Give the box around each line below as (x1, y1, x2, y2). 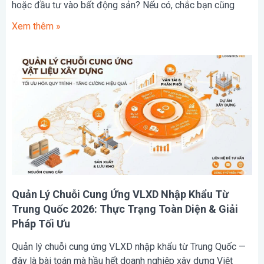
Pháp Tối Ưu (12, 217, 70, 230)
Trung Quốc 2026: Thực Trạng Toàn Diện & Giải (12, 202, 238, 215)
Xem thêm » (12, 20, 61, 32)
